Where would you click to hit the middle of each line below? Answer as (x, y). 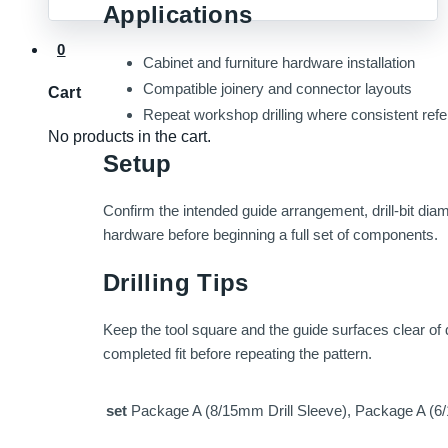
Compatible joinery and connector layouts (277, 88)
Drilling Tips (176, 282)
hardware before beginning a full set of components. (270, 234)
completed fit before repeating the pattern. (237, 353)
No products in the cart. (129, 136)
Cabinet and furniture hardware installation (279, 62)
